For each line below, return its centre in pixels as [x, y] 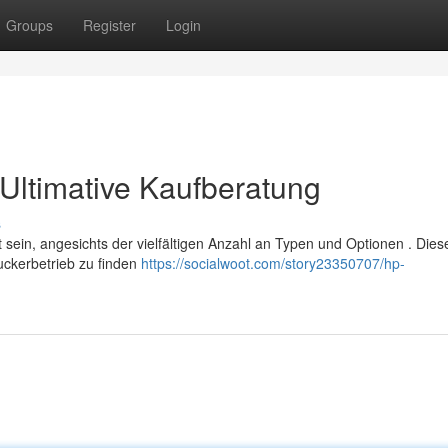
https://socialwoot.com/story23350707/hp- [273, 263]
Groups [29, 25]
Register [109, 25]
